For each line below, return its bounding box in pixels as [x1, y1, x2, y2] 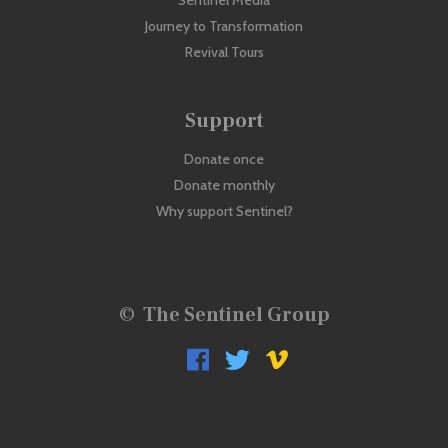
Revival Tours [184, 43, 264, 62]
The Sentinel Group [134, 302, 330, 329]
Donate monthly [173, 176, 275, 195]
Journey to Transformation [145, 17, 303, 36]
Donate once [184, 150, 264, 169]
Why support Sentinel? [155, 202, 293, 221]
